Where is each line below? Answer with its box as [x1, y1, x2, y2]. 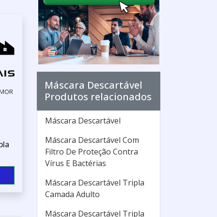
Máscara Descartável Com [45, 135, 139, 145]
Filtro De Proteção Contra [45, 146, 138, 157]
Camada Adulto [45, 189, 100, 200]
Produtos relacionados [45, 90, 152, 103]
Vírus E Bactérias [45, 158, 106, 169]
